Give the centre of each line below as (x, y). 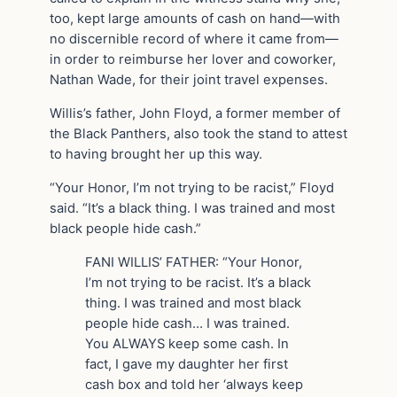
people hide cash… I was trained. (187, 323)
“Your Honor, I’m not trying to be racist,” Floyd (192, 187)
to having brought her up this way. (156, 155)
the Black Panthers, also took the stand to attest (198, 134)
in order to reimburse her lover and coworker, (193, 60)
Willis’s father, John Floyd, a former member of (195, 114)
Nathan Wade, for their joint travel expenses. (189, 80)
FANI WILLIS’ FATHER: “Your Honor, (194, 262)
